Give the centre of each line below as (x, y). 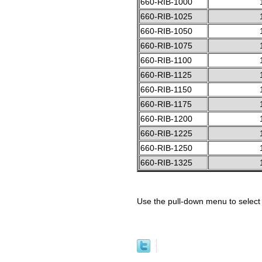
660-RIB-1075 (166, 45)
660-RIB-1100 (166, 60)
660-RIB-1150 (166, 89)
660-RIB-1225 (166, 133)
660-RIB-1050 (166, 31)
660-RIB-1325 (166, 162)
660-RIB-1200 (166, 118)
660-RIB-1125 (166, 75)
